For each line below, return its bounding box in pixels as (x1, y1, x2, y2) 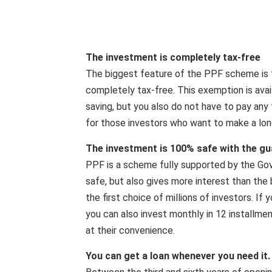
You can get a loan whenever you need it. (86, 250, 270, 262)
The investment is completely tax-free (86, 52, 260, 63)
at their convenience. (86, 225, 175, 236)
